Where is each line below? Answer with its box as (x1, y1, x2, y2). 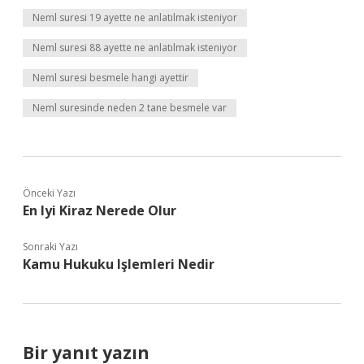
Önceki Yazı (23, 186, 76, 200)
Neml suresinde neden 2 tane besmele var (32, 101, 227, 115)
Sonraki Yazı (23, 240, 78, 253)
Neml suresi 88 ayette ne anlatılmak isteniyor (32, 41, 237, 54)
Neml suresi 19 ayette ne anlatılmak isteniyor (32, 11, 237, 24)
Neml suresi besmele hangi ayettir (32, 71, 188, 84)
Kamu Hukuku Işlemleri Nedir (23, 255, 214, 273)
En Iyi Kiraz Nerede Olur (23, 201, 176, 219)
